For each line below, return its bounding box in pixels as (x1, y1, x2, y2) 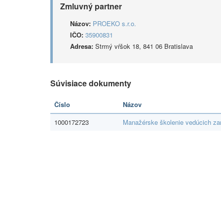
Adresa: (70, 41, 93, 51)
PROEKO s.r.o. (93, 19, 136, 28)
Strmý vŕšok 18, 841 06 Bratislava (93, 41, 193, 51)
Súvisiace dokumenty (50, 77, 131, 89)
